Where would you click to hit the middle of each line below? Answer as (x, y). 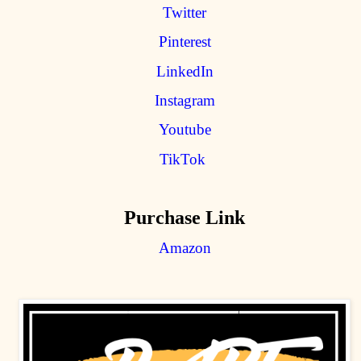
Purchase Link (185, 217)
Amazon (185, 248)
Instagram (185, 101)
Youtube (185, 130)
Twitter (185, 12)
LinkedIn (185, 71)
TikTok (183, 159)
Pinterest (185, 42)
